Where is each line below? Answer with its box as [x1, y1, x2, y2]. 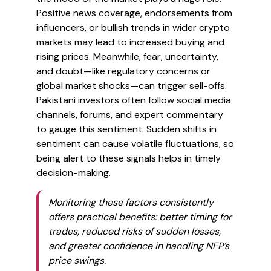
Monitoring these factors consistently [48, 196, 214, 209]
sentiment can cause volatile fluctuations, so [36, 137, 234, 150]
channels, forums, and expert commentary [36, 108, 223, 121]
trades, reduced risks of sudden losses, [48, 225, 221, 238]
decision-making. [36, 166, 111, 179]
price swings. [48, 254, 106, 267]
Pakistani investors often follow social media [36, 94, 231, 106]
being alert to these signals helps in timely [36, 152, 221, 165]
